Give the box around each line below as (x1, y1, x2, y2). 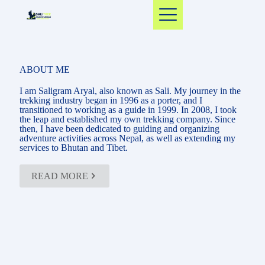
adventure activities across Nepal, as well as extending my (20, 133, 235, 143)
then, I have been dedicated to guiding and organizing (20, 124, 219, 134)
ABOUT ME (20, 64, 70, 75)
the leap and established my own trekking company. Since (20, 114, 235, 124)
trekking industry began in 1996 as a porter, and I (20, 95, 202, 105)
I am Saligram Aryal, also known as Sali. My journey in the (20, 86, 241, 96)
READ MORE (31, 171, 88, 181)
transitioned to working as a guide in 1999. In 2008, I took (20, 105, 237, 115)
